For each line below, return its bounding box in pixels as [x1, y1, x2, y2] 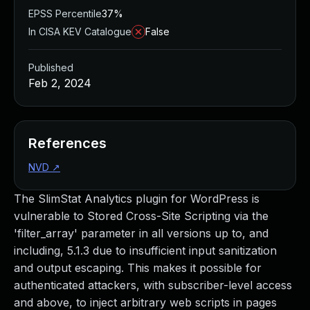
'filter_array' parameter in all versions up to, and [14, 226, 268, 240]
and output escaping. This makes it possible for [14, 261, 262, 275]
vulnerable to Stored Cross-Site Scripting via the [14, 209, 268, 223]
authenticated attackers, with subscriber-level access [14, 278, 292, 292]
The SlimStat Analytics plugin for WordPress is [14, 192, 259, 206]
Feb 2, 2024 [28, 76, 91, 90]
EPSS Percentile [28, 8, 102, 19]
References [28, 135, 107, 152]
